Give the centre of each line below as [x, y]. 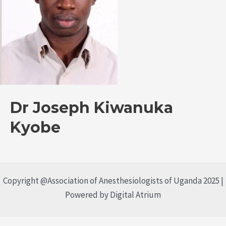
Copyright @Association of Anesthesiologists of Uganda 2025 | [113, 180]
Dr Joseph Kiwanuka [92, 107]
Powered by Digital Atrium [113, 194]
